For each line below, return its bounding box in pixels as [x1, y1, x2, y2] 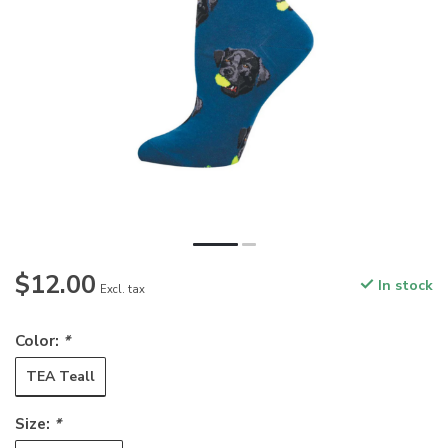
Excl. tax [100, 282, 145, 298]
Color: [15, 330, 63, 352]
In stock [374, 276, 433, 296]
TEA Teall [26, 366, 95, 386]
